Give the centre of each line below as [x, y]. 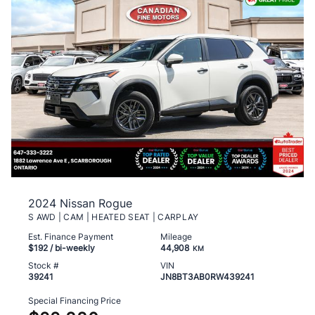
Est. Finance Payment [71, 237]
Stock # [44, 266]
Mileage [176, 237]
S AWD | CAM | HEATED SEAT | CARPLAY [114, 217]
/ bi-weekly [71, 248]
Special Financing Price [75, 301]
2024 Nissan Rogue [80, 204]
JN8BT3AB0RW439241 [207, 277]
